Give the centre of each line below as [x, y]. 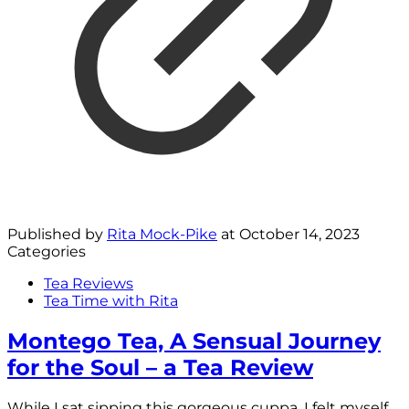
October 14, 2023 [299, 234]
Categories [47, 251]
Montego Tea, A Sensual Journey [194, 341]
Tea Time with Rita [111, 300]
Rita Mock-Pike [162, 234]
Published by [57, 234]
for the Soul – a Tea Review [160, 367]
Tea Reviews [89, 283]
